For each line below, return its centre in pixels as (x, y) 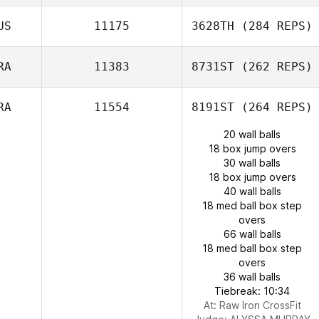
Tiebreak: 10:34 (252, 291)
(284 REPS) (273, 26)
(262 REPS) (273, 67)
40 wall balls (252, 191)
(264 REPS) (273, 107)
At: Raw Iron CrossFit (252, 305)
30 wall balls (252, 163)
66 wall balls (252, 234)
